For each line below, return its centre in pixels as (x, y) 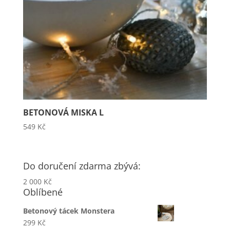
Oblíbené (43, 192)
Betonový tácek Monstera (69, 210)
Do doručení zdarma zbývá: (82, 166)
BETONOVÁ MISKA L (63, 113)
